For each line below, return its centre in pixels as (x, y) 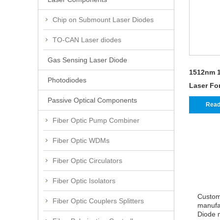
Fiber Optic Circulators (87, 160)
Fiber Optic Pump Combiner (96, 120)
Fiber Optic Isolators (84, 180)
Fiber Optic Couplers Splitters (98, 201)
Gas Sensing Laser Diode (87, 60)
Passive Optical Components (92, 100)
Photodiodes (67, 80)
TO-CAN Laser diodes (87, 40)
